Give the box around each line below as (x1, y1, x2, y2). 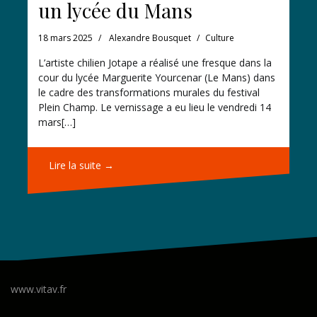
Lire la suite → (49, 158, 114, 172)
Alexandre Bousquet (109, 31, 191, 44)
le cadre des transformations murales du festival (38, 85, 260, 99)
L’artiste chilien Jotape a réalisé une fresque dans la (38, 55, 272, 69)
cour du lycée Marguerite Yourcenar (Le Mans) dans (38, 70, 275, 84)
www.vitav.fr (11, 282, 67, 296)
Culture (205, 31, 234, 44)
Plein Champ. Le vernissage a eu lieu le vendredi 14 (38, 100, 271, 114)
